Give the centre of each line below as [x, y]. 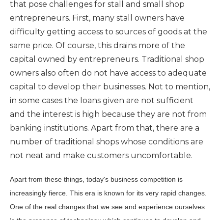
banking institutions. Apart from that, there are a [105, 128]
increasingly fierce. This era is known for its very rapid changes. [108, 193]
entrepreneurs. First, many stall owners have [97, 18]
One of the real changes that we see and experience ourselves [107, 207]
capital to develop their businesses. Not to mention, [110, 87]
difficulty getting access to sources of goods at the [109, 32]
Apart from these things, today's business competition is [96, 179]
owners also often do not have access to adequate [108, 73]
